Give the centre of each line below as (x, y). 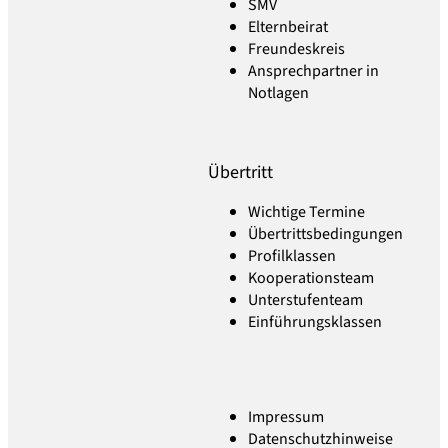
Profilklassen (292, 256)
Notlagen (279, 92)
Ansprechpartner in (314, 70)
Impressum (286, 416)
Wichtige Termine (307, 212)
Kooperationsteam (311, 278)
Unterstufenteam (306, 300)
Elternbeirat (288, 26)
